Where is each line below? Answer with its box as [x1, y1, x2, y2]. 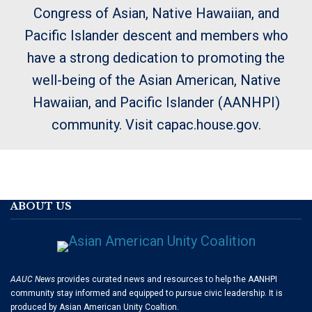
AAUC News [10, 274, 55, 284]
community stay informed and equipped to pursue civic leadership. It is [10, 288, 283, 298]
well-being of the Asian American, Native [31, 72, 281, 88]
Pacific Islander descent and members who [24, 27, 288, 44]
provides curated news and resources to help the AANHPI [55, 274, 277, 284]
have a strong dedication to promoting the [27, 49, 285, 66]
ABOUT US [10, 200, 72, 212]
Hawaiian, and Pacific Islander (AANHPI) [32, 94, 280, 111]
